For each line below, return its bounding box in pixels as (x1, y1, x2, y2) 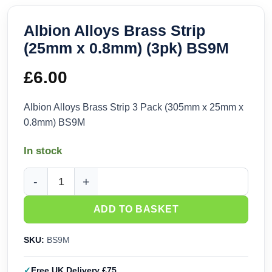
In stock (24, 145, 62, 157)
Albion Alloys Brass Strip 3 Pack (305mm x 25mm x (24, 102, 243, 113)
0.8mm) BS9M (24, 117, 85, 128)
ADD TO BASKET (93, 204, 179, 215)
